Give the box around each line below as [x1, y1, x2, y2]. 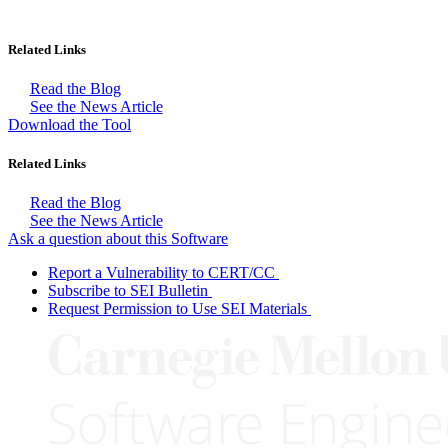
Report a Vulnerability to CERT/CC [48, 264, 275, 282]
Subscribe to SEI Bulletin [48, 282, 208, 300]
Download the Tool [8, 115, 131, 133]
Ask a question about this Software [8, 230, 228, 248]
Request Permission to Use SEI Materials [48, 300, 307, 318]
